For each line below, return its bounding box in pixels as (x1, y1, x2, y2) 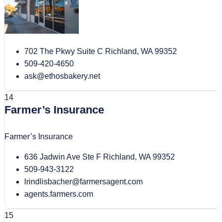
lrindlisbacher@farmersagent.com (24, 177, 143, 186)
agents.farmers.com (24, 189, 93, 198)
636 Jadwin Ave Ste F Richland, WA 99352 (24, 152, 175, 161)
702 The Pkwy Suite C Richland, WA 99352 (24, 47, 177, 55)
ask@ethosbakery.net (24, 71, 100, 80)
